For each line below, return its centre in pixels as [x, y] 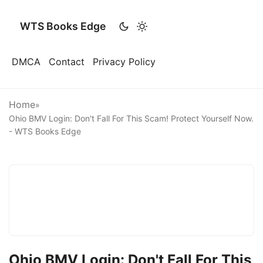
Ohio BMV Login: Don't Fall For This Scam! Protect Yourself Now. [131, 118]
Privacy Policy [124, 62]
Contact [67, 62]
